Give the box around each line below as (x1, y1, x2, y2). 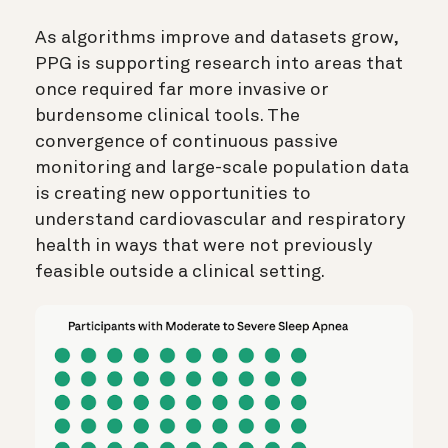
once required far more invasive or (35, 81, 329, 100)
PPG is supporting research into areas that (35, 55, 403, 74)
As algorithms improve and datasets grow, (35, 29, 398, 48)
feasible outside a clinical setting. (35, 263, 325, 282)
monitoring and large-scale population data (35, 159, 409, 178)
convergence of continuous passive (35, 133, 338, 152)
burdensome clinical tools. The (35, 107, 300, 126)
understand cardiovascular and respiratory (35, 211, 405, 230)
